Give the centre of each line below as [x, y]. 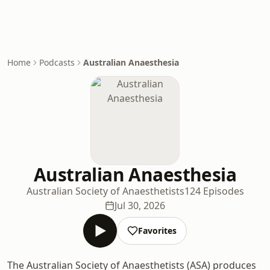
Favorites [157, 231]
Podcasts [57, 62]
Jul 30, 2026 [140, 206]
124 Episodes [214, 191]
